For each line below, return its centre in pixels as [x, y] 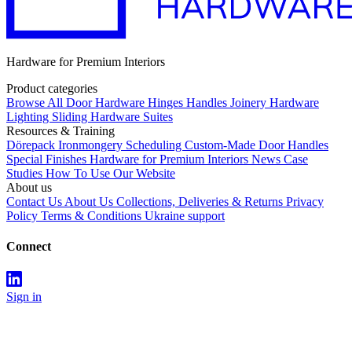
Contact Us [35, 202]
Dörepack [32, 145]
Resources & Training [60, 131]
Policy [24, 216]
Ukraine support [185, 216]
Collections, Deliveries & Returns [201, 202]
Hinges [167, 103]
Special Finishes [48, 159]
